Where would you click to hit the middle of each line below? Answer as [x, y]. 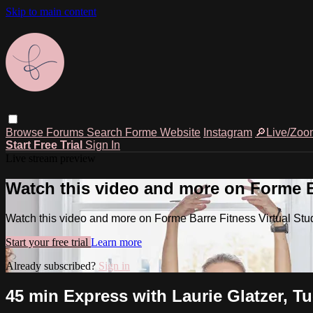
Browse [26, 132]
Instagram [228, 132]
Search [106, 132]
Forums [66, 132]
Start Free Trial [45, 145]
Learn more [116, 242]
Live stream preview [51, 158]
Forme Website [163, 132]
